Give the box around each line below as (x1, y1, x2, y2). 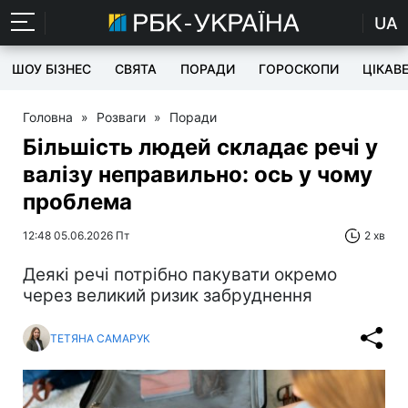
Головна (23, 109, 73, 125)
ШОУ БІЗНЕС (12, 61, 91, 76)
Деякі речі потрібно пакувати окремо (23, 264, 337, 285)
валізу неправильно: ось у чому (23, 161, 372, 188)
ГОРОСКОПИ (259, 61, 339, 76)
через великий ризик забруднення (23, 285, 312, 306)
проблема (23, 189, 132, 215)
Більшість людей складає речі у (23, 134, 378, 160)
